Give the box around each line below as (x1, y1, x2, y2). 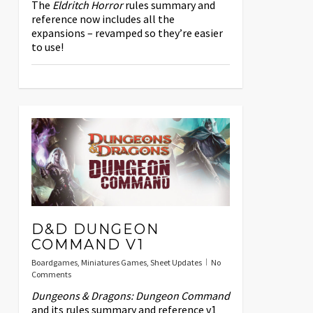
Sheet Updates (150, 257, 202, 268)
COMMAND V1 (31, 236, 144, 254)
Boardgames (31, 257, 78, 268)
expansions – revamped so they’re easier (31, 25, 223, 40)
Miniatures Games (80, 257, 147, 268)
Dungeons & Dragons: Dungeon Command (31, 289, 230, 303)
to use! (31, 39, 64, 54)
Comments (31, 269, 71, 280)
